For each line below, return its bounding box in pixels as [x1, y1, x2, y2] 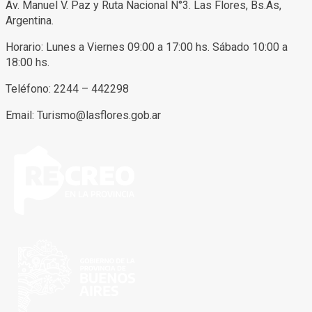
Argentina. [6, 13, 54, 27]
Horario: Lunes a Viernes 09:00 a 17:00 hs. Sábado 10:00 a [6, 40, 288, 54]
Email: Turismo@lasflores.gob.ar [6, 108, 161, 122]
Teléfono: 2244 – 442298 [6, 81, 132, 95]
